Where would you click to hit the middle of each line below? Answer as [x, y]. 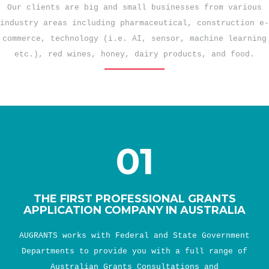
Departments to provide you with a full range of [134, 251]
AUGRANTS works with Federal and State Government [134, 236]
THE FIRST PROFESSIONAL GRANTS [134, 199]
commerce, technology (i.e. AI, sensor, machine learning [134, 39]
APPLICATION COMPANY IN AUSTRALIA [134, 210]
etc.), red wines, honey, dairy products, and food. [134, 54]
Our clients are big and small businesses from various [134, 8]
